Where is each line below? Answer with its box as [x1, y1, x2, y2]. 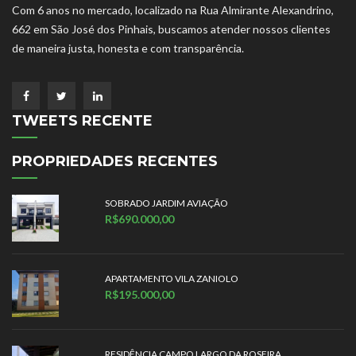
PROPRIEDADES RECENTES [12, 153, 218, 171]
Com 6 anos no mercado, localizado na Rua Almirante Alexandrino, [12, 3, 334, 17]
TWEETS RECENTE [12, 112, 153, 130]
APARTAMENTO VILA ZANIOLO [105, 273, 239, 285]
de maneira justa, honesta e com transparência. [12, 41, 244, 56]
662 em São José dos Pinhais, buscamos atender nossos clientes [12, 22, 331, 37]
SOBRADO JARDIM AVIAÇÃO [105, 197, 229, 210]
